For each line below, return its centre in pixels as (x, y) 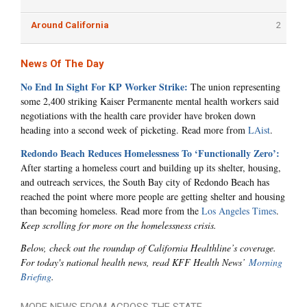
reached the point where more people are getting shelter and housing (153, 196)
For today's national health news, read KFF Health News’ (135, 262)
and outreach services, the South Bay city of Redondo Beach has (145, 182)
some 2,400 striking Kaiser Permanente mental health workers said (150, 101)
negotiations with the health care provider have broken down (138, 116)
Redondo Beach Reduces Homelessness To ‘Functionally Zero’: (150, 153)
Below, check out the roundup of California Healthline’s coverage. (148, 248)
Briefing (36, 277)
